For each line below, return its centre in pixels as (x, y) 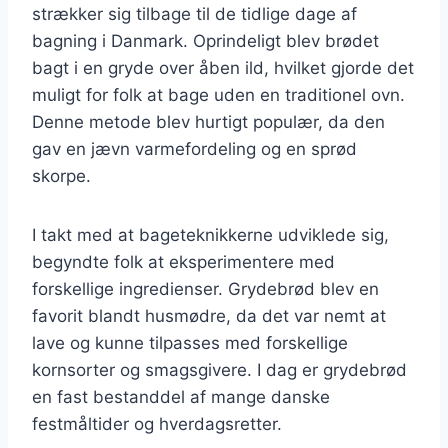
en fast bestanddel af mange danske (181, 396)
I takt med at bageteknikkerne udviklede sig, (210, 234)
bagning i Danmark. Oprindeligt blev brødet (205, 40)
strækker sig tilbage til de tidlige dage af (194, 13)
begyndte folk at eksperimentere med (183, 261)
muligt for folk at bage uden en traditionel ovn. (218, 94)
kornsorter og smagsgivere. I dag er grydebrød (219, 369)
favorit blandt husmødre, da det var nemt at (209, 315)
